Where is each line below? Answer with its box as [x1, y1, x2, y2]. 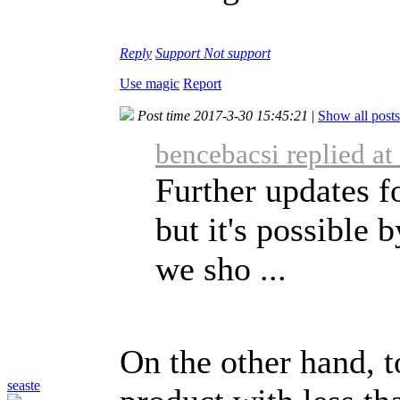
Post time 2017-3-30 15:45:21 [137, 107, 308, 123]
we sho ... [155, 249, 287, 287]
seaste [7, 377, 40, 393]
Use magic [120, 75, 179, 91]
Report [183, 75, 221, 91]
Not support [204, 45, 271, 61]
